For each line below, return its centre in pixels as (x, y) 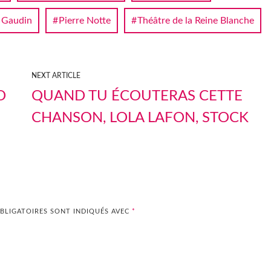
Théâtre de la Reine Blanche (196, 20)
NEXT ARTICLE (56, 75)
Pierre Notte (85, 20)
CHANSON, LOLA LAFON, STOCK (140, 118)
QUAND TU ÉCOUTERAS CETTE (137, 96)
